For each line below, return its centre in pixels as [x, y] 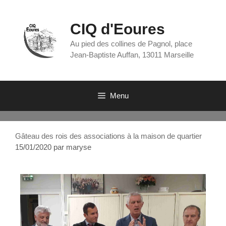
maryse [79, 147]
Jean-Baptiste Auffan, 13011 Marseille [132, 55]
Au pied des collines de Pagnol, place [131, 44]
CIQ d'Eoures [118, 29]
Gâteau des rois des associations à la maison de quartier [108, 136]
